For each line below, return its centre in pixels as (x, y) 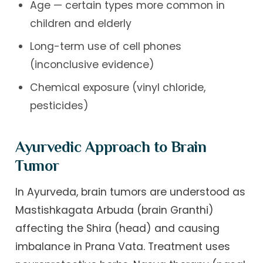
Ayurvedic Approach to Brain (111, 147)
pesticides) (59, 105)
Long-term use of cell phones (105, 46)
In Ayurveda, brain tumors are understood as (131, 192)
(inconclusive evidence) (92, 64)
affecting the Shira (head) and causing (118, 229)
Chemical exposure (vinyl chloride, (117, 87)
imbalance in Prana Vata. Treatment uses (123, 247)
